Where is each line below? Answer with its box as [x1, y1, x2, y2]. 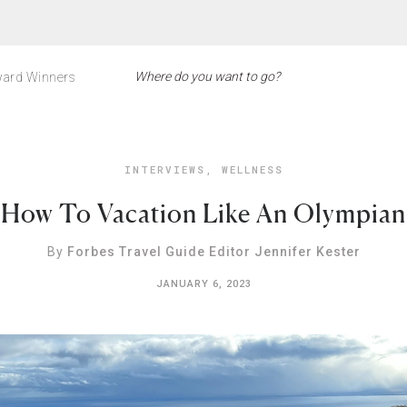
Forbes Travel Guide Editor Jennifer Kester [66, 244, 361, 259]
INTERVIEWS [124, 163, 205, 176]
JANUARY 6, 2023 [155, 278, 252, 290]
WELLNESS [221, 163, 283, 176]
